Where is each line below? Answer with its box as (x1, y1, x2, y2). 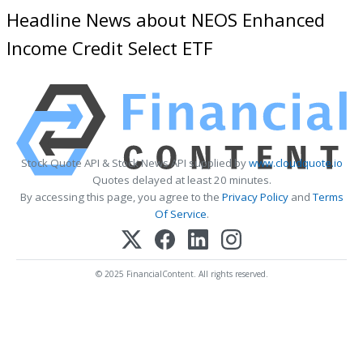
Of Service (154, 207, 207, 222)
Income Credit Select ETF (6, 35, 213, 60)
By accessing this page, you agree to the (19, 190, 222, 205)
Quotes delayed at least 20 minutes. (92, 173, 271, 188)
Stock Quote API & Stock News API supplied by (20, 156, 249, 171)
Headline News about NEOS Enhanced (6, 6, 325, 32)
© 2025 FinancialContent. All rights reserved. (95, 268, 268, 280)
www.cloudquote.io (248, 156, 343, 171)
